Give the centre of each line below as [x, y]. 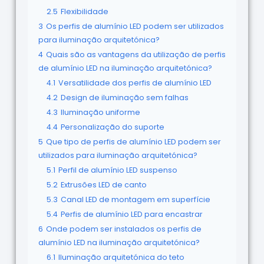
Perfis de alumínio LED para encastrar [131, 214]
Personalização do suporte [112, 127]
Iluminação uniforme [100, 112]
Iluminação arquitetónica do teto [121, 257]
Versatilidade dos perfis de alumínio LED [135, 82]
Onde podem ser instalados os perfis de [123, 229]
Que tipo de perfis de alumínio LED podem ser [133, 141]
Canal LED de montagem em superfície [135, 199]
